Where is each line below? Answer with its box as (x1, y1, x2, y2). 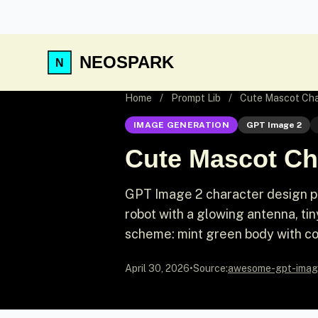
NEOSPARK (79, 53, 174, 72)
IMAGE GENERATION (133, 120, 229, 130)
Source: (193, 263, 228, 274)
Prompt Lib (171, 92, 221, 104)
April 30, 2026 (125, 263, 190, 274)
